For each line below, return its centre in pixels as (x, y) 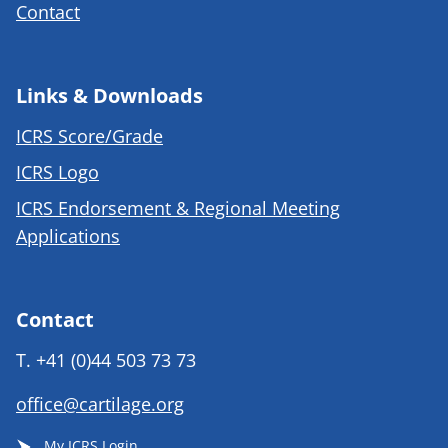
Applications (68, 236)
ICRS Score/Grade (89, 136)
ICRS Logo (57, 172)
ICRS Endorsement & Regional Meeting (178, 208)
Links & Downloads (109, 96)
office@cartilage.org (100, 404)
